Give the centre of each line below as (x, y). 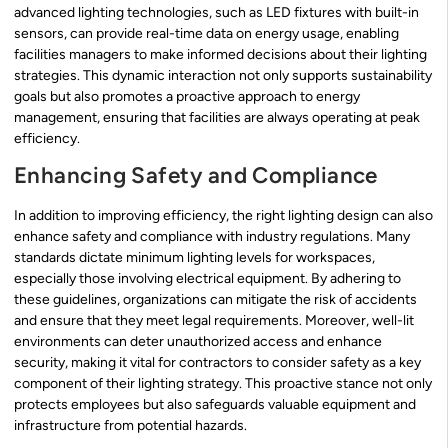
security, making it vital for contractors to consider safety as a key (217, 363)
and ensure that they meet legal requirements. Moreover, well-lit (214, 321)
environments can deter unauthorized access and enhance (198, 342)
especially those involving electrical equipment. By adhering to (207, 279)
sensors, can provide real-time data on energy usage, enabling (206, 34)
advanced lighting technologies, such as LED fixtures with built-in (216, 13)
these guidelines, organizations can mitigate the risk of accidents (215, 300)
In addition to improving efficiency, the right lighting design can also (223, 216)
